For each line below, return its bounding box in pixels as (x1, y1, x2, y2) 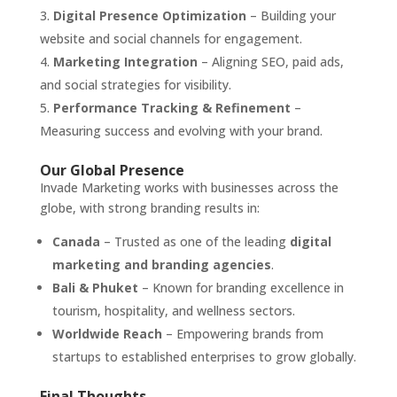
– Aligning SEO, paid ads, (197, 52, 344, 70)
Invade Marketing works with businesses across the (39, 178, 339, 196)
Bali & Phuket (51, 278, 138, 296)
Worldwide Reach (51, 324, 162, 342)
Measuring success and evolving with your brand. (39, 121, 323, 139)
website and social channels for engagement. (39, 29, 302, 47)
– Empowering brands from (161, 324, 323, 342)
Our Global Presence (39, 160, 184, 180)
